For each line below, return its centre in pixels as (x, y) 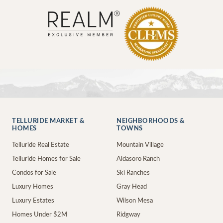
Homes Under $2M (40, 215)
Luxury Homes (33, 187)
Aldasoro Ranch (138, 159)
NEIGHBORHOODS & (151, 121)
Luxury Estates (33, 201)
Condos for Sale (34, 173)
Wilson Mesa (135, 201)
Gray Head (132, 187)
